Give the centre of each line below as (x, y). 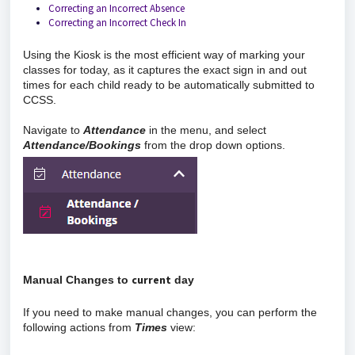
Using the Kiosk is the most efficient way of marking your (164, 55)
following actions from (79, 327)
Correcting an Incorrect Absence (116, 8)
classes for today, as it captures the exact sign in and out (165, 70)
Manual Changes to (77, 280)
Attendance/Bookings (82, 145)
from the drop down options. (215, 145)
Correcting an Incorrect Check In (117, 23)
